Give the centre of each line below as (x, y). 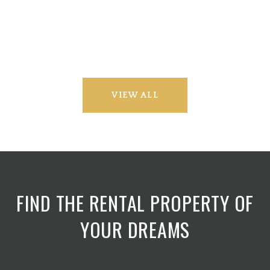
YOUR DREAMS (135, 229)
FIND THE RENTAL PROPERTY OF (135, 202)
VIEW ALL (135, 95)
